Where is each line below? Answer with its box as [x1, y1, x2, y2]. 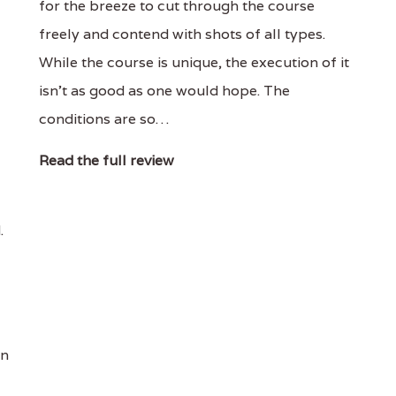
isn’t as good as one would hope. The [38, 81, 290, 100]
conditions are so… [38, 110, 169, 128]
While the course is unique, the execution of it [38, 53, 349, 72]
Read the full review [38, 151, 174, 170]
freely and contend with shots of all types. [38, 25, 325, 43]
